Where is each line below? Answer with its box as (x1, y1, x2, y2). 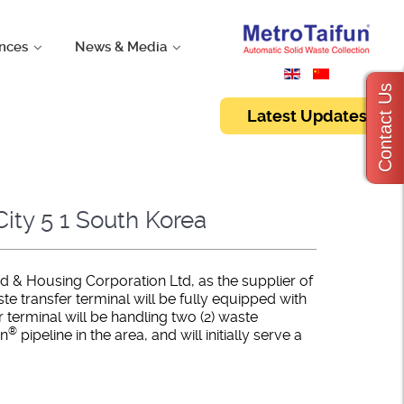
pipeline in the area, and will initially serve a (17, 326, 302, 344)
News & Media (75, 39, 168, 56)
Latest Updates (246, 106, 367, 125)
